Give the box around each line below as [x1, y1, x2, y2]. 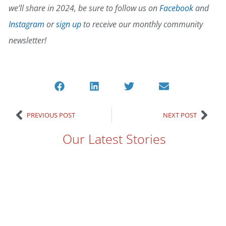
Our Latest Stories [63, 130, 166, 148]
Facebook [159, 3, 193, 14]
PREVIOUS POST [27, 110, 76, 120]
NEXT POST [163, 110, 197, 120]
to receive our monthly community [81, 19, 203, 30]
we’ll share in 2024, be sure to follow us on [9, 3, 159, 14]
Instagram [9, 19, 44, 30]
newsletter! [9, 35, 46, 46]
